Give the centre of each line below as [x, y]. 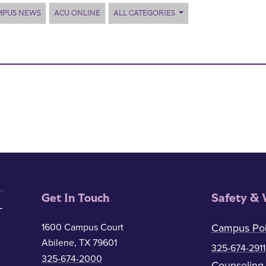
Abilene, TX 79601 [79, 243]
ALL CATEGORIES [145, 13]
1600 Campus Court [82, 227]
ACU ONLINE [77, 13]
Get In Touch [75, 198]
